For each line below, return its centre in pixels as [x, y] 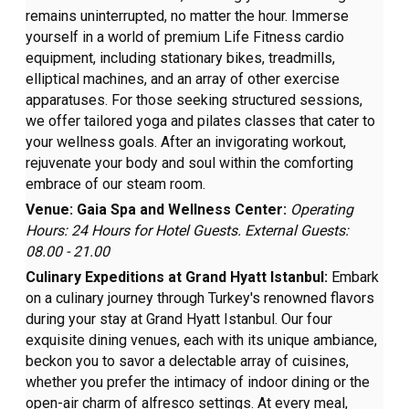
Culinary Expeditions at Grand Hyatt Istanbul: [179, 278]
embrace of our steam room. [116, 184]
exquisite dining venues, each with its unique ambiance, [202, 341]
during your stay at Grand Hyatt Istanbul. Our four [179, 320]
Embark [356, 278]
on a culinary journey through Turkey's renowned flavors [200, 299]
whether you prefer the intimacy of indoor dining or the [198, 383]
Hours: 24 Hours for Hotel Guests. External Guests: [188, 231]
